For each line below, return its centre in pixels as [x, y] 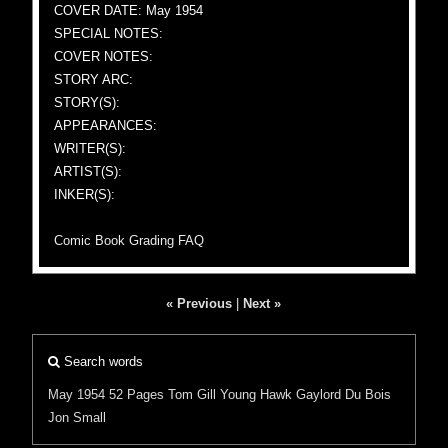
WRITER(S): [90, 148]
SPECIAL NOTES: [109, 33]
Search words [102, 361]
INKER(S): [85, 194]
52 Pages [137, 394]
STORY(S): [87, 102]
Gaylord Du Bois [344, 394]
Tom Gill [192, 394]
